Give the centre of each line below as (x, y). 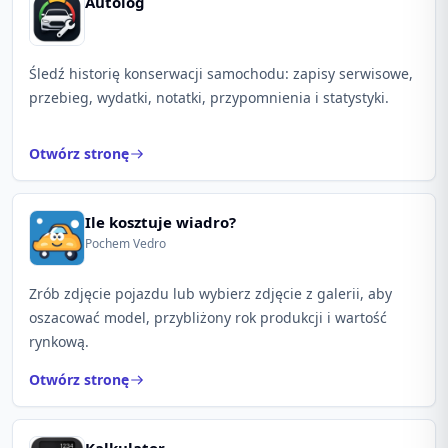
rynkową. (59, 341)
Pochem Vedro (125, 243)
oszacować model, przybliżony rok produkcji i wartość (208, 317)
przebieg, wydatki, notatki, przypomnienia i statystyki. (209, 97)
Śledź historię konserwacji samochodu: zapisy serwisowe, (221, 73)
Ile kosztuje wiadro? (160, 222)
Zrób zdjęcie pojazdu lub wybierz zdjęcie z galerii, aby (210, 293)
